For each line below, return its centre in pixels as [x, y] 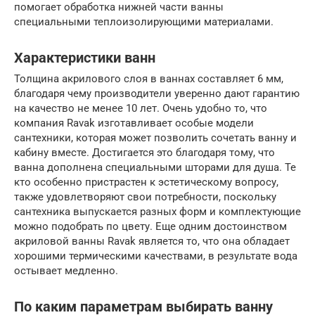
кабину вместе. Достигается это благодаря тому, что [144, 153]
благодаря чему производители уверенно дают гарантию [157, 94]
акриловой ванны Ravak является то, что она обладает [152, 242]
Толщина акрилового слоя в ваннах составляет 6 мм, [149, 79]
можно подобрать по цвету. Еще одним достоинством [150, 227]
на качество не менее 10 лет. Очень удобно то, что [141, 109]
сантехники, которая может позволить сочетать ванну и [155, 138]
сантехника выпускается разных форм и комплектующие [157, 212]
